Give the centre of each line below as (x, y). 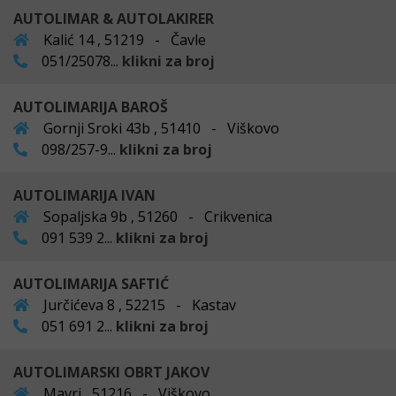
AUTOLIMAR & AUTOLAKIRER (114, 18)
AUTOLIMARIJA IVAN (84, 195)
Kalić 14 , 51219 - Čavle (123, 39)
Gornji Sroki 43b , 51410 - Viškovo (160, 128)
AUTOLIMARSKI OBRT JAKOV (111, 372)
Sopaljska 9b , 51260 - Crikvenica (156, 216)
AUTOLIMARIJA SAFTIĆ (91, 283)
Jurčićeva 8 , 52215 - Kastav (138, 305)
